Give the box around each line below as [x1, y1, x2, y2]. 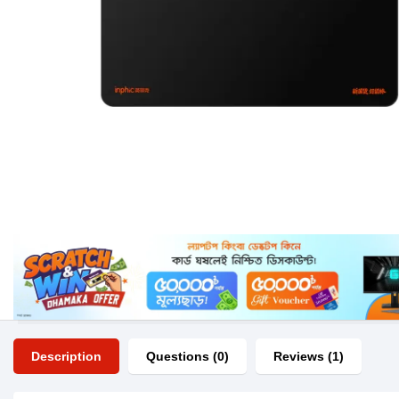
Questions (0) [146, 349, 229, 364]
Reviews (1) [273, 349, 344, 364]
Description [31, 349, 102, 364]
